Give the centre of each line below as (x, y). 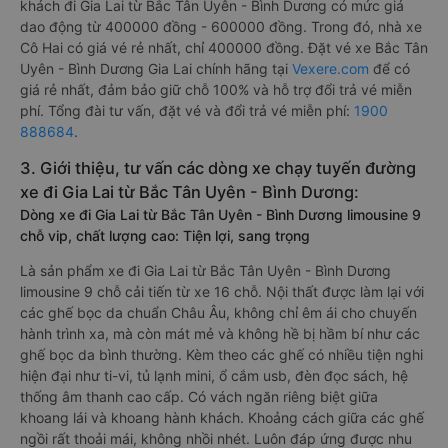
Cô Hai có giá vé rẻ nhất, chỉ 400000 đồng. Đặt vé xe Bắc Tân (224, 47)
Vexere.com (330, 68)
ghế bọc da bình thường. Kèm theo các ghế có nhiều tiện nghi (221, 354)
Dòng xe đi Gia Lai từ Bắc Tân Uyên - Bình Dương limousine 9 (220, 214)
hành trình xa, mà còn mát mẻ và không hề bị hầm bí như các (220, 333)
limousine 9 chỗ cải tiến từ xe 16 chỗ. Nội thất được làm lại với (222, 291)
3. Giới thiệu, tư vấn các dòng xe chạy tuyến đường (218, 168)
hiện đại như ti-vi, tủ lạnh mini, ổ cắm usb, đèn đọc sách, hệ (214, 375)
